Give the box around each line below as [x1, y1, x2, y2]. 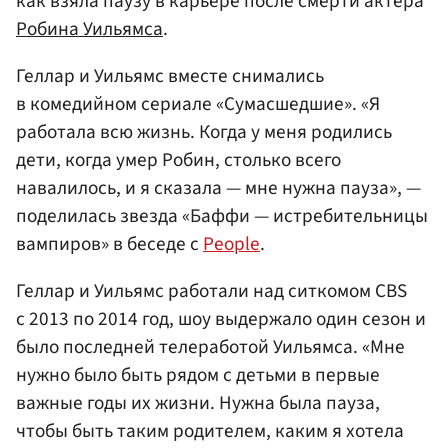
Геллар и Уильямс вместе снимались [16, 62, 324, 91]
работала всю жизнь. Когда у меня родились [16, 118, 392, 147]
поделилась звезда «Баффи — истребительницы [16, 202, 428, 231]
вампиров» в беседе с [16, 230, 203, 259]
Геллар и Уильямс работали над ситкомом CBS [16, 277, 407, 306]
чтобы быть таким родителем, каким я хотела [16, 417, 404, 446]
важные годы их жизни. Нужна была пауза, [16, 389, 380, 418]
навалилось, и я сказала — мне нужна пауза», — [16, 174, 421, 203]
